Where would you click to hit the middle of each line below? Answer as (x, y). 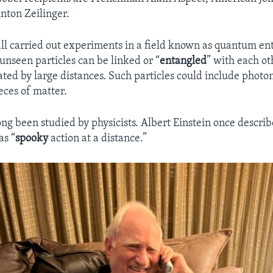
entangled (183, 61)
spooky (32, 138)
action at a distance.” (98, 138)
